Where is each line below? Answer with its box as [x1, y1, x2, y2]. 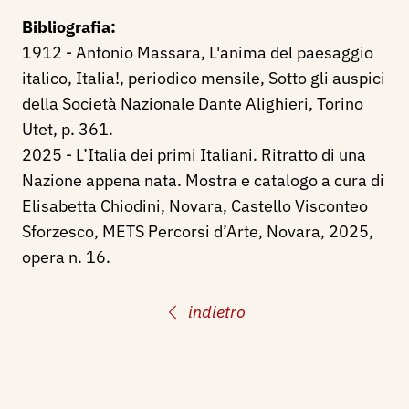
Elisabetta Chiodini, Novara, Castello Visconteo [22, 195, 368, 216]
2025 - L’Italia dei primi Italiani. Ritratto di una [22, 144, 366, 165]
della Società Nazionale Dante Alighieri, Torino [22, 93, 363, 114]
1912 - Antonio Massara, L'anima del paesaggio [22, 42, 373, 63]
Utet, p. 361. [22, 119, 113, 140]
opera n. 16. [22, 246, 110, 267]
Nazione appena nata [22, 170, 177, 191]
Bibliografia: [22, 16, 116, 37]
